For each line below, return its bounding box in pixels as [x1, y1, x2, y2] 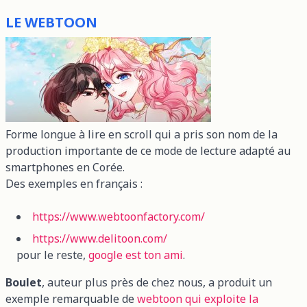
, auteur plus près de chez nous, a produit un [42, 274, 272, 290]
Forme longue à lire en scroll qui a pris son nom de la [5, 126, 278, 142]
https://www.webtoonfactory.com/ [32, 208, 205, 224]
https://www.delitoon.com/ [32, 230, 167, 246]
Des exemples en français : [5, 175, 143, 191]
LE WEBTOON [5, 12, 97, 32]
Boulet [5, 274, 42, 290]
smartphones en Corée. [5, 159, 125, 175]
